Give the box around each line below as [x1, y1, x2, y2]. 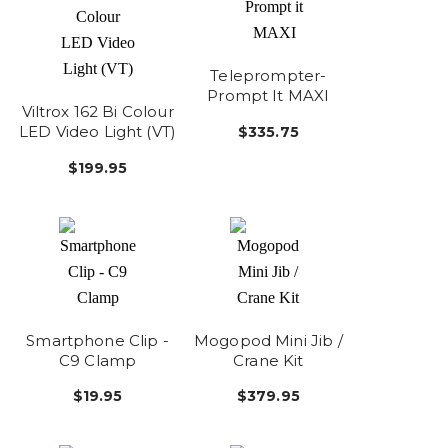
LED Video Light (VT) [19, 122, 177, 142]
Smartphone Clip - [26, 330, 169, 350]
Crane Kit [233, 350, 304, 370]
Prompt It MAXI [207, 86, 330, 106]
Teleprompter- [210, 66, 327, 86]
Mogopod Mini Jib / [193, 330, 343, 350]
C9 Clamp [58, 350, 137, 370]
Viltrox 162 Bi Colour [21, 102, 174, 122]
